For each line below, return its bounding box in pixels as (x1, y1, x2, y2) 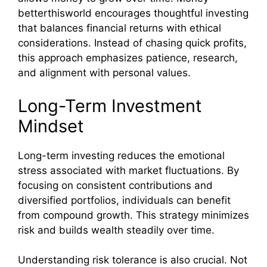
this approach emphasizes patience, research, (18, 52, 238, 64)
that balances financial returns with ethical (18, 22, 221, 35)
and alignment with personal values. (18, 67, 191, 79)
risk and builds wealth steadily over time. (18, 223, 215, 236)
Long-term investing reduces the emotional (18, 149, 225, 162)
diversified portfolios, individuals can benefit (18, 194, 231, 206)
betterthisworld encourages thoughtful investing (18, 7, 249, 20)
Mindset (18, 115, 84, 136)
